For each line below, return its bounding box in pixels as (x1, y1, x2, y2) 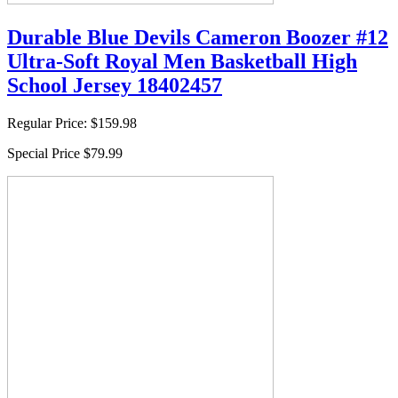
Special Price (7, 145, 80, 161)
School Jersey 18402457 (7, 73, 222, 97)
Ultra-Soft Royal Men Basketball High (7, 49, 357, 73)
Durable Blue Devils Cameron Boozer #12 (7, 25, 388, 49)
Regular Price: (7, 115, 87, 131)
